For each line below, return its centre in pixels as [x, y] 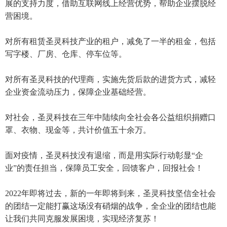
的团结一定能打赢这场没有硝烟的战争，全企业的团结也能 [110, 206]
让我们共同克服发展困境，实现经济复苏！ [82, 218]
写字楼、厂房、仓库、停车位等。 [66, 54]
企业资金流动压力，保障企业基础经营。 [78, 92]
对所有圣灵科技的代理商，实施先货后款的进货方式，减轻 [110, 79]
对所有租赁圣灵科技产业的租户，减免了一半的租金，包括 [110, 41]
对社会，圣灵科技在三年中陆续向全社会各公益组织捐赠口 [110, 117]
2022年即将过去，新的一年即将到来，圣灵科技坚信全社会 [110, 193]
